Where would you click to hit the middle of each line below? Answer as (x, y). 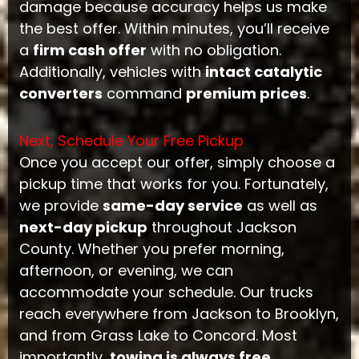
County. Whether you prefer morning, (151, 248)
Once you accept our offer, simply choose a (177, 162)
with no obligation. (214, 50)
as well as (280, 205)
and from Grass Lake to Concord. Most (158, 335)
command (144, 94)
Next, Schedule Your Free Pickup (131, 140)
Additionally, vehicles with (112, 72)
